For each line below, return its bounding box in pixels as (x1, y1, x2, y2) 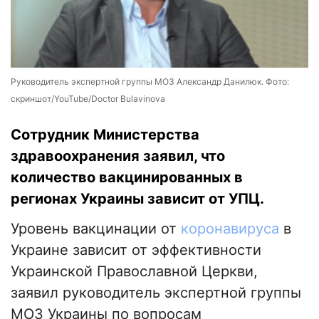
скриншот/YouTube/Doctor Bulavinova (11, 93, 165, 105)
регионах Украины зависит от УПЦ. (11, 190, 264, 208)
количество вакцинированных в (11, 169, 243, 187)
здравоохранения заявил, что (11, 147, 225, 165)
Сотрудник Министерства (11, 126, 199, 144)
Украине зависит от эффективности (11, 241, 261, 259)
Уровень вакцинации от (11, 220, 181, 238)
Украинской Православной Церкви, (11, 263, 258, 281)
